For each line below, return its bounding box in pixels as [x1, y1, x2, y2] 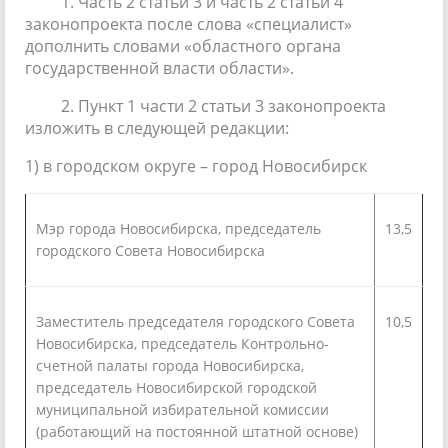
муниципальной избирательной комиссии [36, 399, 329, 419]
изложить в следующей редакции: [25, 116, 289, 139]
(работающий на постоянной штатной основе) [36, 421, 358, 441]
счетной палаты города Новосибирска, [36, 355, 304, 375]
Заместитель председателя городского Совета [36, 311, 355, 331]
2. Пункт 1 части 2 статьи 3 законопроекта [25, 94, 386, 117]
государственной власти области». [25, 56, 294, 79]
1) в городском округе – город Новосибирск [25, 154, 367, 177]
